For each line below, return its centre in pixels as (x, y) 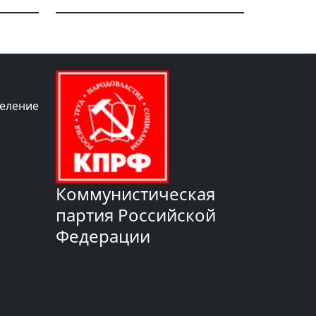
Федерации (103, 236)
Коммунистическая (135, 194)
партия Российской (136, 215)
